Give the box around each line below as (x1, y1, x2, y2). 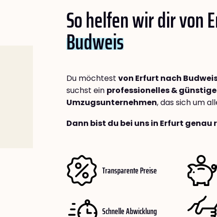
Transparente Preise (102, 163, 157, 177)
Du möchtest (66, 73, 118, 84)
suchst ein (66, 85, 107, 96)
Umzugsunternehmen (66, 97, 157, 108)
